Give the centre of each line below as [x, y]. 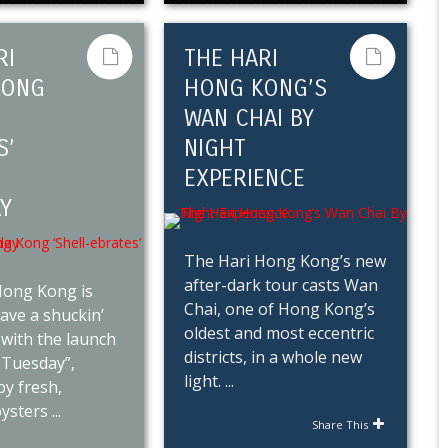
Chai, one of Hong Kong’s [279, 309]
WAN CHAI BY [249, 118]
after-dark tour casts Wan [281, 285]
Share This [340, 424]
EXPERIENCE [244, 178]
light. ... [209, 381]
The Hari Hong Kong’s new [285, 261]
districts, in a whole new [273, 357]
